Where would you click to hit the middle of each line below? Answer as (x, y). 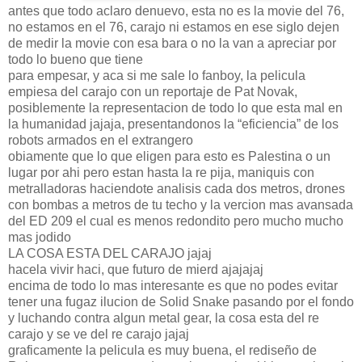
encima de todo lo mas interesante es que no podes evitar (173, 285)
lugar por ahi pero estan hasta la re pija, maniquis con (161, 172)
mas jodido (40, 237)
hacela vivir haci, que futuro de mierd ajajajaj (136, 269)
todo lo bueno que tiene (76, 59)
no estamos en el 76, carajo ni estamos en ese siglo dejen (174, 27)
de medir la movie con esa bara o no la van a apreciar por (172, 43)
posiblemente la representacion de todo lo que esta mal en (175, 107)
